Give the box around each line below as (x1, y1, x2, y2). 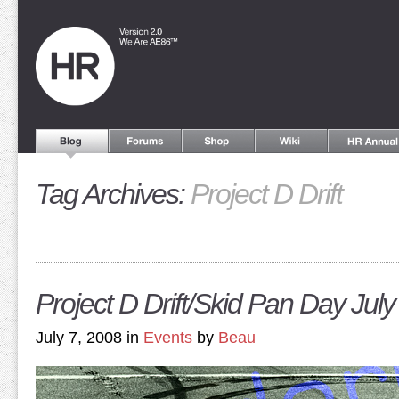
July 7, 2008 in (36, 329, 143, 346)
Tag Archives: (36, 178, 191, 210)
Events (143, 329, 192, 346)
